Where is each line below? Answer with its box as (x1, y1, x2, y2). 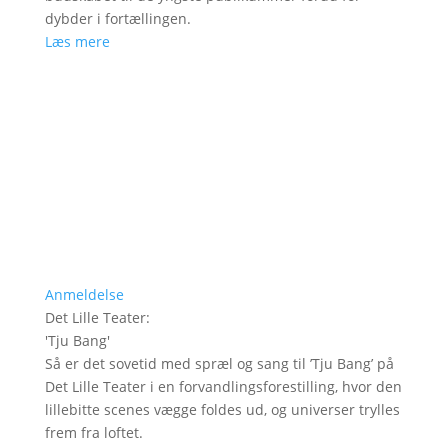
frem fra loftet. (44, 423, 143, 442)
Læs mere (44, 32, 110, 52)
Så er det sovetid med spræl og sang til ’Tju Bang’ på (44, 354, 394, 373)
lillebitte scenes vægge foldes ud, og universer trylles (44, 400, 400, 419)
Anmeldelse (44, 285, 124, 304)
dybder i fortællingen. (44, 9, 191, 29)
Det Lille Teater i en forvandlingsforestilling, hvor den (44, 377, 402, 396)
